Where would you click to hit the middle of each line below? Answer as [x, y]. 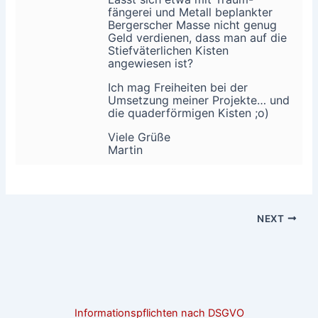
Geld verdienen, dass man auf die [198, 37]
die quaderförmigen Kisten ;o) [189, 113]
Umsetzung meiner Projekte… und [199, 100]
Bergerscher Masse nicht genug [193, 24]
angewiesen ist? [151, 63]
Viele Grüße [139, 137]
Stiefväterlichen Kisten [169, 50]
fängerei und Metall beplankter [191, 12]
